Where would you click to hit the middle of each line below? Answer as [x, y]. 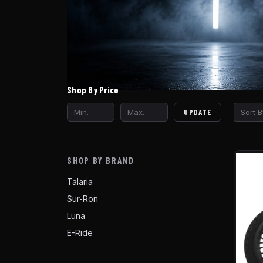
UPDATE [198, 112]
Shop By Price [93, 90]
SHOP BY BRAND [101, 160]
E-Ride [80, 232]
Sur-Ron [82, 198]
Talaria [80, 181]
